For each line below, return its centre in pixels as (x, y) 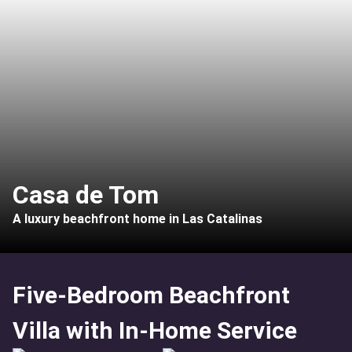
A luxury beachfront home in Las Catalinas (137, 219)
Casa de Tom (86, 195)
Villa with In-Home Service (155, 330)
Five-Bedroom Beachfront (151, 295)
